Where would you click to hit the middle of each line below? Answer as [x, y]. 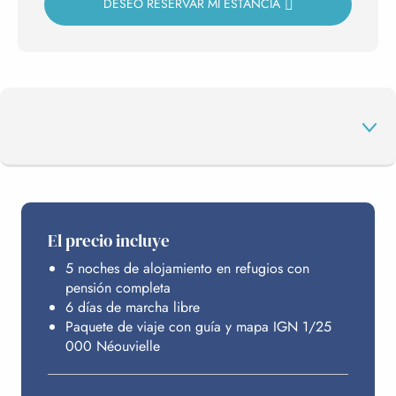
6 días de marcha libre [133, 307]
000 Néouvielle [113, 346]
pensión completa [118, 287]
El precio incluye [109, 240]
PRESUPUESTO [85, 280]
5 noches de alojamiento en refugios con [187, 268]
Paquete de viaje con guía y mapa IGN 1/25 [198, 326]
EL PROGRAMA [87, 217]
